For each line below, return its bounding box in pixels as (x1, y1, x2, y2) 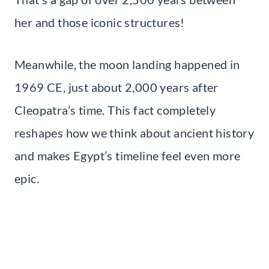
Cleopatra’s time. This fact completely (14, 102, 216, 117)
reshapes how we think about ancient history (14, 125, 255, 140)
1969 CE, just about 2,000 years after (14, 79, 219, 94)
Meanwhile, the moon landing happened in (14, 56, 240, 71)
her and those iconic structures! (14, 14, 185, 29)
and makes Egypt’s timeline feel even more (14, 148, 241, 163)
